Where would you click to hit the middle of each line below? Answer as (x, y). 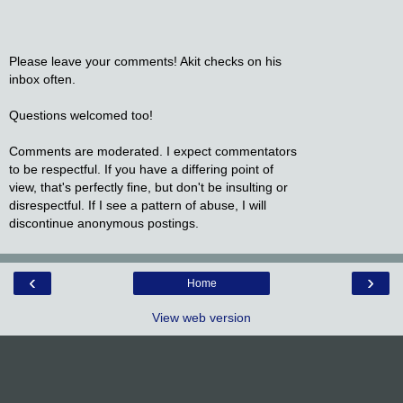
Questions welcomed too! (81, 115)
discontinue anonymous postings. (104, 223)
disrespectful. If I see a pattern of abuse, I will (138, 205)
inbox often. (42, 79)
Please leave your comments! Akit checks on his (145, 61)
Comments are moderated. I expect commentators (153, 151)
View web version (201, 318)
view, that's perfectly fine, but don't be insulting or (148, 187)
